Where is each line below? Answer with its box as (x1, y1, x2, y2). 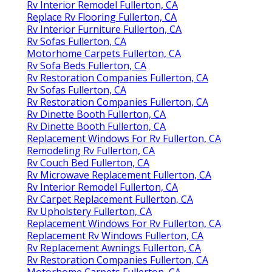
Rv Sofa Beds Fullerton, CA (27, 59, 146, 73)
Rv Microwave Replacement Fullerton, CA (27, 168, 211, 182)
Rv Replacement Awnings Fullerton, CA (27, 241, 201, 255)
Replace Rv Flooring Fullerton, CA (27, 10, 177, 24)
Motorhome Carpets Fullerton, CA (27, 47, 181, 61)
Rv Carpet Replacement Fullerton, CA (27, 192, 193, 206)
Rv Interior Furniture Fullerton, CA (27, 22, 182, 36)
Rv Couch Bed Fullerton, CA (27, 156, 149, 170)
